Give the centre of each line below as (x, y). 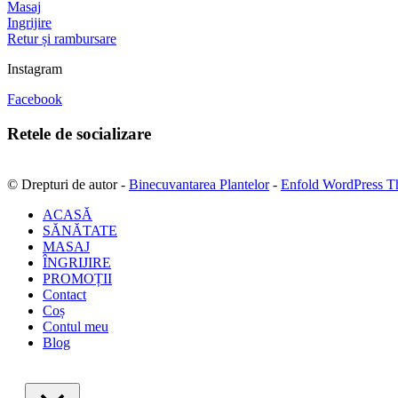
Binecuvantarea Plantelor (199, 184)
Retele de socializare (79, 134)
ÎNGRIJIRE (77, 262)
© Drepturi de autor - (68, 184)
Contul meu (76, 326)
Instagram (35, 69)
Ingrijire (29, 23)
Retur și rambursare (62, 39)
